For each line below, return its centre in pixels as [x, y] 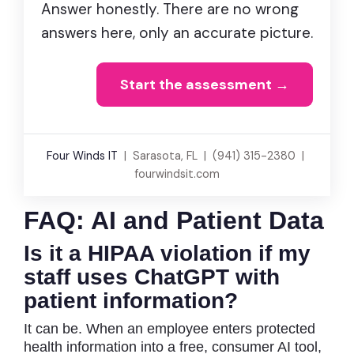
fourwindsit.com [177, 173]
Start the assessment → [205, 84]
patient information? [131, 300]
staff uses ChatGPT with [152, 277]
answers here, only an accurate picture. [177, 32]
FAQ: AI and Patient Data [174, 220]
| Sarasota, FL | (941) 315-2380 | [213, 155]
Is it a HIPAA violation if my [167, 253]
